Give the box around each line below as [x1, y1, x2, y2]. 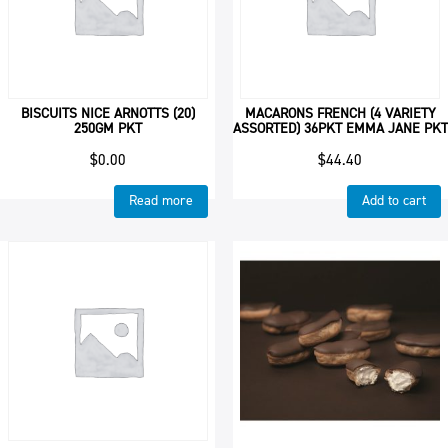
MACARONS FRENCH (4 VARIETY [244, 103, 436, 123]
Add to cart [362, 191, 426, 211]
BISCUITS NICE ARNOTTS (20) [20, 103, 195, 123]
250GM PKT [73, 118, 142, 138]
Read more [129, 191, 194, 211]
